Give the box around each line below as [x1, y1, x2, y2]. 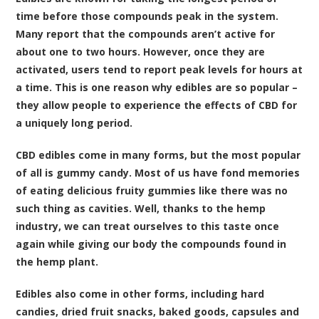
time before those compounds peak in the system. [16, 9, 279, 23]
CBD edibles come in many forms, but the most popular [16, 147, 301, 162]
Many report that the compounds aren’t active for [16, 26, 276, 41]
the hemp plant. [16, 254, 99, 268]
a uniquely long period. [16, 115, 133, 130]
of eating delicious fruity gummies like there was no [16, 183, 288, 197]
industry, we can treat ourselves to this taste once [16, 219, 280, 233]
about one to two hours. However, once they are [16, 44, 266, 58]
